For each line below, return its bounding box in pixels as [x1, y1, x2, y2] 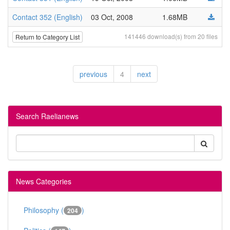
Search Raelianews [16, 111, 79, 121]
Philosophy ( [24, 205, 64, 215]
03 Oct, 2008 [91, 12, 133, 22]
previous [79, 69, 107, 79]
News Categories [16, 176, 71, 186]
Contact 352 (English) [12, 12, 83, 22]
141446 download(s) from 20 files [124, 32, 218, 41]
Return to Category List [15, 32, 80, 42]
